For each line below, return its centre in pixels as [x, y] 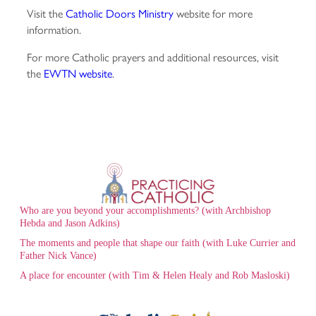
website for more [213, 13]
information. [54, 30]
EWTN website [78, 73]
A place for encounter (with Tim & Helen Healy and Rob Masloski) [155, 276]
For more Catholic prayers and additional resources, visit [153, 57]
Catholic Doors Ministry [120, 13]
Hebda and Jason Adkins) [70, 224]
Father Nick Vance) [58, 256]
